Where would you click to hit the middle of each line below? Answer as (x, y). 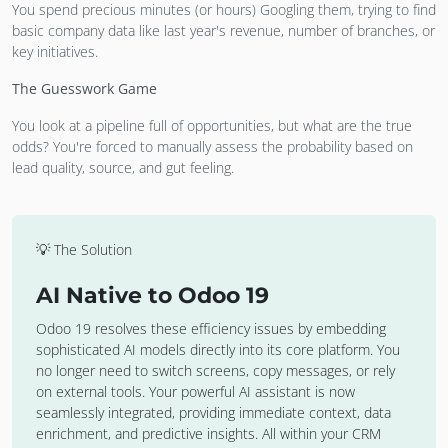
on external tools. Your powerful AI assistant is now (195, 391)
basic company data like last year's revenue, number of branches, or (223, 30)
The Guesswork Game (84, 88)
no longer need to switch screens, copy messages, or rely (215, 370)
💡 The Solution (84, 249)
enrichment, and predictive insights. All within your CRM (208, 433)
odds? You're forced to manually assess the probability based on (212, 146)
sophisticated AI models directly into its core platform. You (218, 349)
